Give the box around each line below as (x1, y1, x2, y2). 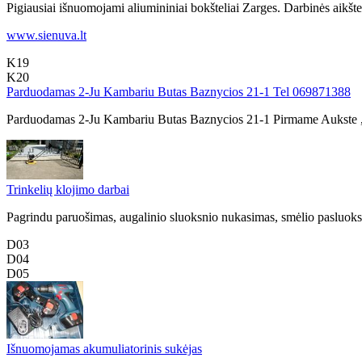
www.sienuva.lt (6, 28, 86, 42)
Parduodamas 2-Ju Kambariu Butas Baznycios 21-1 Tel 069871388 (6, 85, 351, 99)
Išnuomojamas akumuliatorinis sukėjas (6, 342, 202, 356)
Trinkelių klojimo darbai (6, 183, 129, 196)
